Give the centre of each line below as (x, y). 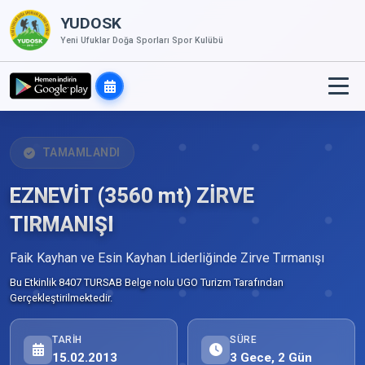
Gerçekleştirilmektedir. (61, 298)
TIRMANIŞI (62, 224)
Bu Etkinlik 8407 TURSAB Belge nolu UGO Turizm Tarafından (147, 282)
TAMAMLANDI (81, 152)
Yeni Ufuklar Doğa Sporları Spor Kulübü (142, 40)
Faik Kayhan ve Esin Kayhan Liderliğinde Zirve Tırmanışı (167, 258)
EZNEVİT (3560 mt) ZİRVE (132, 196)
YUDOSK (91, 24)
